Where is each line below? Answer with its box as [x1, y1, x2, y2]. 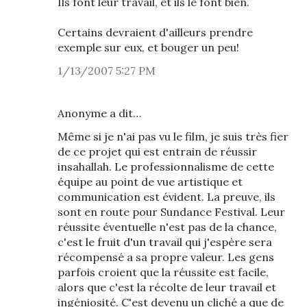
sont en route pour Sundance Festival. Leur [58, 205, 285, 219]
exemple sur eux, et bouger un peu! [58, 40, 239, 54]
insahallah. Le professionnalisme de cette [58, 160, 274, 173]
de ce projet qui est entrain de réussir [58, 145, 257, 158]
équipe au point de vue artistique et [58, 175, 243, 188]
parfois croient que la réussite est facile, [58, 265, 269, 279]
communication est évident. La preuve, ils [58, 190, 275, 204]
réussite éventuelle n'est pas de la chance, [58, 220, 277, 234]
